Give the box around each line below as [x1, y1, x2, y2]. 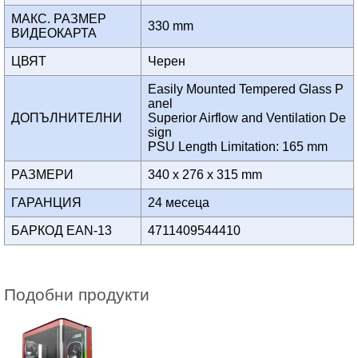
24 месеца [148, 196, 216, 210]
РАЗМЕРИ [11, 168, 83, 182]
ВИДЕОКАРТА [11, 26, 106, 41]
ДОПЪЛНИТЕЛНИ [11, 111, 132, 125]
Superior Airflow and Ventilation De [148, 111, 346, 125]
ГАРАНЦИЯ [11, 196, 88, 210]
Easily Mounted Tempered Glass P [148, 82, 344, 97]
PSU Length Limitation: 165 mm [148, 140, 334, 154]
